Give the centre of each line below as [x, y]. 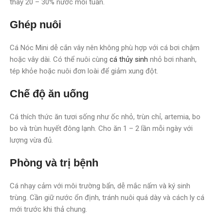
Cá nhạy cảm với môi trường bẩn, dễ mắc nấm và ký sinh [100, 186]
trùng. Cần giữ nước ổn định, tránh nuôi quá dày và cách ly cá [107, 197]
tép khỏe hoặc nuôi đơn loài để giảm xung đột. [84, 71]
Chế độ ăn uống [49, 93]
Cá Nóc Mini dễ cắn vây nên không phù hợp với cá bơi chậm [105, 47]
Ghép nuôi [36, 24]
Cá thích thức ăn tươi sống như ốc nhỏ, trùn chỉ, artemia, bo [105, 117]
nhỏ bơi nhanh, [172, 59]
